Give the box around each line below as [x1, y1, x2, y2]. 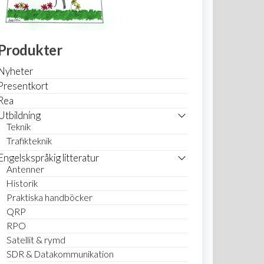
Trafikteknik [6, 136, 52, 146]
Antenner [6, 164, 44, 174]
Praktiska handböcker [6, 192, 93, 203]
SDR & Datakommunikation [6, 249, 114, 259]
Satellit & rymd [6, 235, 65, 245]
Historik [6, 178, 38, 189]
